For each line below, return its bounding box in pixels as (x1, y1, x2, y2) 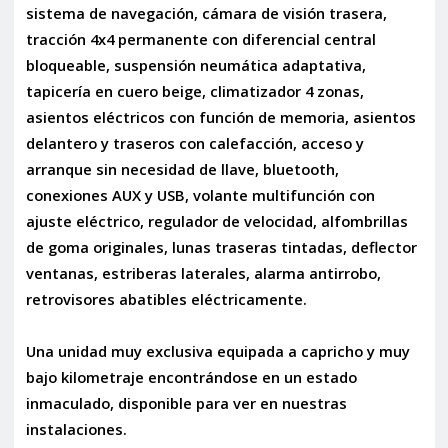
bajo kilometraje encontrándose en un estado (25, 366, 357, 387)
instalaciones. (25, 418, 127, 439)
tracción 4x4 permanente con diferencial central (25, 28, 376, 49)
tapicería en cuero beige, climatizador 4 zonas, (25, 80, 364, 101)
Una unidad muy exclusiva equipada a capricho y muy (25, 340, 410, 361)
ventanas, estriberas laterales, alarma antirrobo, (25, 262, 381, 283)
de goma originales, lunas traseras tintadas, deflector (25, 236, 417, 257)
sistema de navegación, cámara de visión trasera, (25, 2, 387, 23)
